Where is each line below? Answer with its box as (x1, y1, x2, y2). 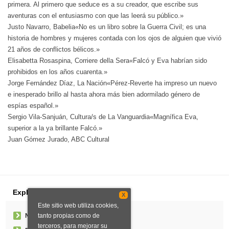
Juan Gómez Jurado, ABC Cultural (8, 135, 109, 144)
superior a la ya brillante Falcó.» (8, 124, 102, 132)
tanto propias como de (38, 212, 100, 219)
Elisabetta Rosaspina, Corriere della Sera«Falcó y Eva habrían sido (8, 57, 207, 65)
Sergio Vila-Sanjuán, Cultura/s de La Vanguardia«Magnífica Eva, (8, 113, 198, 121)
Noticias (25, 212, 49, 220)
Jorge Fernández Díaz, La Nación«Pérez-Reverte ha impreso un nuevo (8, 79, 217, 87)
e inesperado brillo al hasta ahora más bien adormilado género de (8, 90, 200, 99)
